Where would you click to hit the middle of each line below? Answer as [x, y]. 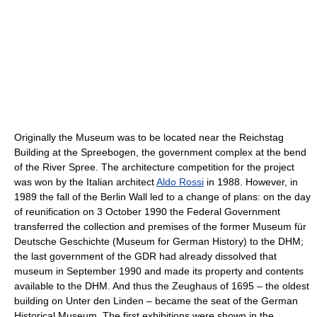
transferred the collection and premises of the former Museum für [160, 227]
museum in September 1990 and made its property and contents [159, 271]
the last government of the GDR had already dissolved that [145, 257]
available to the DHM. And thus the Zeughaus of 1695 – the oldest [162, 286]
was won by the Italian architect [85, 182]
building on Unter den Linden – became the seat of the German [156, 301]
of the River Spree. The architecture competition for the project [154, 167]
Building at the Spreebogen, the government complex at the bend [160, 152]
